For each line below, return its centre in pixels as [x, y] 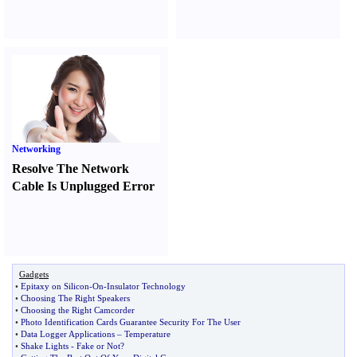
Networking [36, 149]
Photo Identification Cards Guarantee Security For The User [131, 322]
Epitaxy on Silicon [55, 286]
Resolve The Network [71, 169]
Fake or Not [98, 346]
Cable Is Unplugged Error [83, 186]
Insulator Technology [146, 286]
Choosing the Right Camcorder [78, 310]
